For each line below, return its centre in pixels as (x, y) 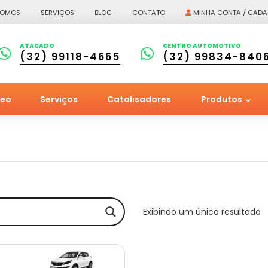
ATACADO (37, 46)
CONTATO (149, 13)
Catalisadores (139, 100)
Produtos (223, 100)
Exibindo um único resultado (202, 212)
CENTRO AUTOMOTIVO (202, 46)
